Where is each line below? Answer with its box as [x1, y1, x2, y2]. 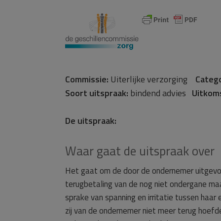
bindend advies [128, 86, 192, 100]
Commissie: [65, 73, 109, 86]
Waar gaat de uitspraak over [65, 141, 215, 160]
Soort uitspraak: [65, 86, 128, 100]
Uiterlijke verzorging [109, 73, 195, 86]
